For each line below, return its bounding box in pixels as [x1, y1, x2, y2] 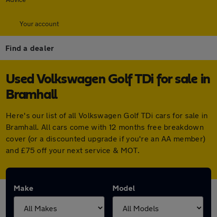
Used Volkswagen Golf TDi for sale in [6, 73, 210, 86]
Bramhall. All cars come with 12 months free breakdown [6, 122, 204, 131]
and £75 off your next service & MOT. [6, 145, 139, 155]
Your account [19, 19, 59, 28]
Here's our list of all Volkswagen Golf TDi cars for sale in [6, 110, 208, 120]
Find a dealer [5, 43, 54, 52]
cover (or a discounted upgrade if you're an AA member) [6, 134, 206, 143]
